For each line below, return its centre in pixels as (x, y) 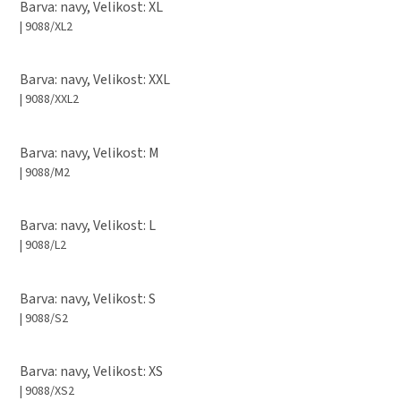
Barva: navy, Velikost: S (88, 299)
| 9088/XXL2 (49, 100)
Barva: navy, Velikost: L (88, 226)
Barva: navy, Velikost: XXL (95, 80)
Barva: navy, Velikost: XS (91, 372)
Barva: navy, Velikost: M (90, 153)
